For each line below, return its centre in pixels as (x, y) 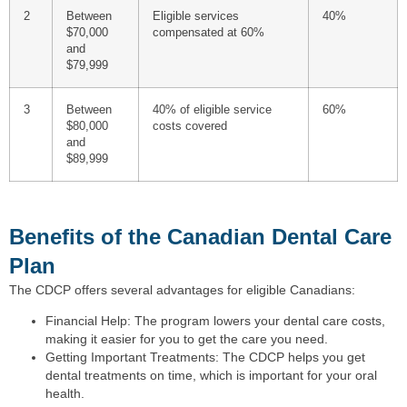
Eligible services (196, 16)
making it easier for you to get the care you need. (187, 339)
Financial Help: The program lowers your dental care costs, (215, 321)
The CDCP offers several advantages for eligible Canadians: (182, 289)
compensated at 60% (208, 32)
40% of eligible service (212, 109)
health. (65, 394)
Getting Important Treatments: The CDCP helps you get (205, 357)
